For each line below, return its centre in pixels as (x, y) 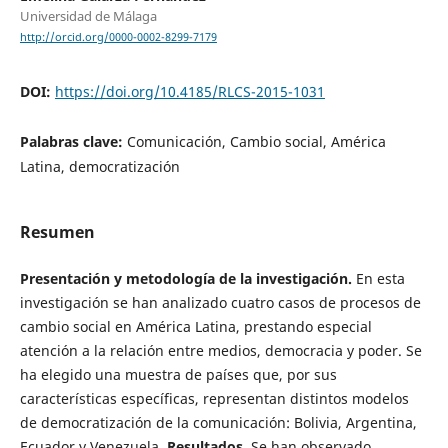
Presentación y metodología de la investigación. (185, 279)
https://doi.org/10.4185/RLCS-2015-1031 (189, 92)
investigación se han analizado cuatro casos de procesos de (220, 303)
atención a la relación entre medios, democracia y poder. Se (220, 351)
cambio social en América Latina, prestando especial (195, 327)
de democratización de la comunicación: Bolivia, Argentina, (218, 423)
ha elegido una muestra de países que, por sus (178, 375)
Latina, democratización (99, 167)
